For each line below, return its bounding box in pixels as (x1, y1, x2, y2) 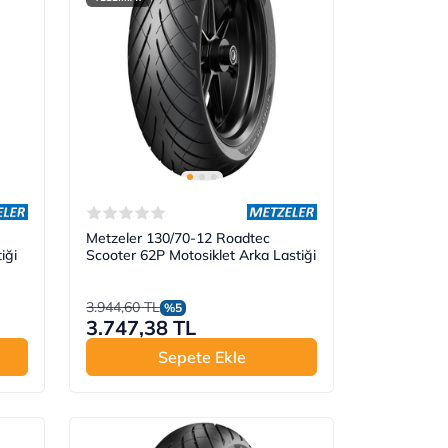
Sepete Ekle (157, 347, 246, 368)
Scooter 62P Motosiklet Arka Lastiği (86, 246, 317, 265)
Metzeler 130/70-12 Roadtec (86, 229, 271, 248)
